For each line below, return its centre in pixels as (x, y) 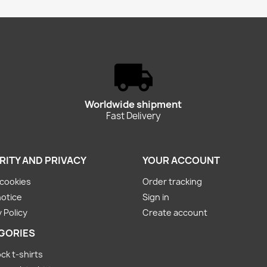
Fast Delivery (133, 116)
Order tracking (172, 182)
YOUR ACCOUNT (181, 161)
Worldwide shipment (133, 105)
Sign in (156, 197)
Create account (175, 213)
